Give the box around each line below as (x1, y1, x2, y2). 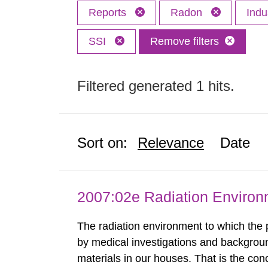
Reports (89, 7, 130, 19)
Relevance (138, 135, 205, 151)
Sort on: (77, 135, 128, 151)
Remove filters (150, 35, 220, 47)
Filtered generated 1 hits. (77, 78, 235, 94)
